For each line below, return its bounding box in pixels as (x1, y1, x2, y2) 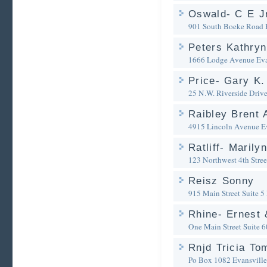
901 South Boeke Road (188, 21, 263, 32)
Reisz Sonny (188, 175, 254, 187)
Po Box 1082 (188, 254, 231, 265)
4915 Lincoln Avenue (188, 121, 259, 132)
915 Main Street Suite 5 (188, 188, 265, 198)
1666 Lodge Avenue (188, 54, 254, 65)
